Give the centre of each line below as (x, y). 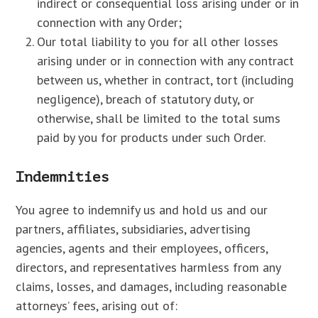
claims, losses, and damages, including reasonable (152, 286)
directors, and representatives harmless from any (148, 267)
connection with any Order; (110, 22)
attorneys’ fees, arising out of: (97, 306)
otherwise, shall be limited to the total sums (159, 118)
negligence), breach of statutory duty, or (146, 99)
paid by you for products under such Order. (152, 137)
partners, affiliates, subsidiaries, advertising (133, 229)
